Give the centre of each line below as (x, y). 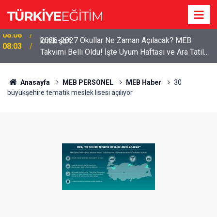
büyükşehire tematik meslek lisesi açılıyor (70, 93)
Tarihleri (54, 63)
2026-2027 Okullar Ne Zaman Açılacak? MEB (116, 40)
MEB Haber (143, 82)
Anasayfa (34, 82)
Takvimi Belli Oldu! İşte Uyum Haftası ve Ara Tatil (122, 52)
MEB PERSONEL (88, 82)
